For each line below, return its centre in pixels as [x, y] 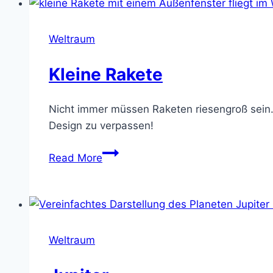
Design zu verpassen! [101, 126]
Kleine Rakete [106, 74]
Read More [76, 158]
